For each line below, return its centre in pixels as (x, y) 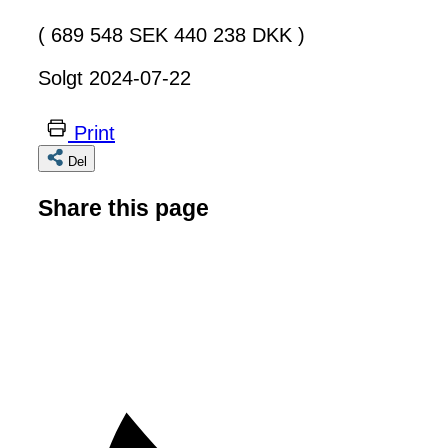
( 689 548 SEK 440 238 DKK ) (171, 34)
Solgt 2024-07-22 (114, 77)
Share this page (123, 208)
